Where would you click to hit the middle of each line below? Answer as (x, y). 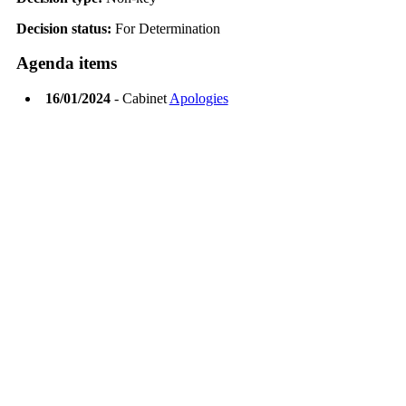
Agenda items (66, 63)
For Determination (167, 28)
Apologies (198, 99)
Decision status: (65, 28)
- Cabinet (140, 99)
